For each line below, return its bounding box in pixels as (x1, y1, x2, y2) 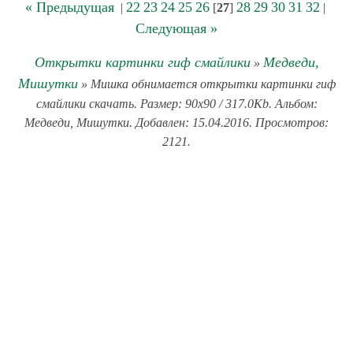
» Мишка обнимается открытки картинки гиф (77, 77, 336, 91)
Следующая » (136, 20, 217, 36)
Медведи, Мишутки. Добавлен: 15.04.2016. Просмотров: (24, 116, 329, 129)
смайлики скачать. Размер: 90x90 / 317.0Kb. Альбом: (35, 97, 318, 110)
